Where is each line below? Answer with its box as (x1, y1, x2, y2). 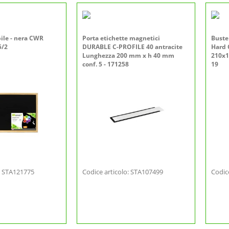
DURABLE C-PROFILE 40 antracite (82, 42, 182, 51)
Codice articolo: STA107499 (82, 167, 163, 176)
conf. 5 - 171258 (82, 60, 129, 68)
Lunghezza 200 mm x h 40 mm (82, 51, 174, 60)
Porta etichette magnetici (82, 34, 160, 42)
